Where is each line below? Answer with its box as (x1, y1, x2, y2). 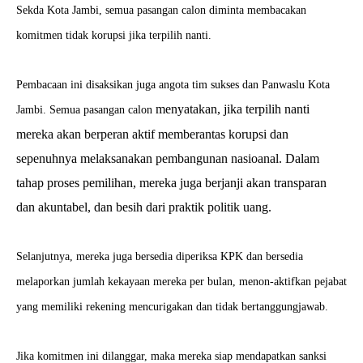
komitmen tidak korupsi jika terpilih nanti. (16, 29, 215, 41)
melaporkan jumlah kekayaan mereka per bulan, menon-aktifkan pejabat (16, 275, 347, 288)
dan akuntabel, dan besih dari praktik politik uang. (16, 200, 271, 214)
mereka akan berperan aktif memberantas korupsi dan (16, 127, 288, 141)
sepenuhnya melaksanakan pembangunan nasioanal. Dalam (16, 152, 319, 165)
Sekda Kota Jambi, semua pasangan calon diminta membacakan (16, 4, 306, 16)
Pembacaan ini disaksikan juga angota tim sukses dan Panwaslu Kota (16, 79, 330, 91)
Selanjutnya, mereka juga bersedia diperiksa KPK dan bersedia (16, 250, 303, 263)
